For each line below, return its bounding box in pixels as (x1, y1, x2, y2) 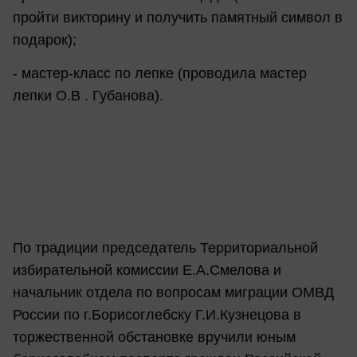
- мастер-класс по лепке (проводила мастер (13, 65, 307, 81)
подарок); (13, 32, 76, 49)
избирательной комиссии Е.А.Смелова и (13, 261, 281, 278)
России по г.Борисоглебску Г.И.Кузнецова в (13, 306, 301, 323)
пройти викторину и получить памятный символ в (13, 10, 343, 26)
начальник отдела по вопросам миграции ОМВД (13, 284, 334, 300)
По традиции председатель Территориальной (13, 239, 318, 256)
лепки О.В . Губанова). (13, 87, 163, 104)
